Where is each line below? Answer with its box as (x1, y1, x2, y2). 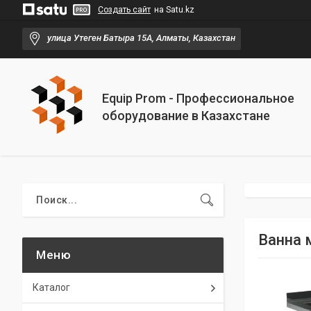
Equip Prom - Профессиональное (102, 91, 294, 106)
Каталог (33, 282, 70, 293)
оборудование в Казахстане (102, 108, 270, 123)
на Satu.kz (154, 5, 194, 15)
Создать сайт (98, 5, 151, 15)
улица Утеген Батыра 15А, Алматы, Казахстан (47, 33, 235, 44)
